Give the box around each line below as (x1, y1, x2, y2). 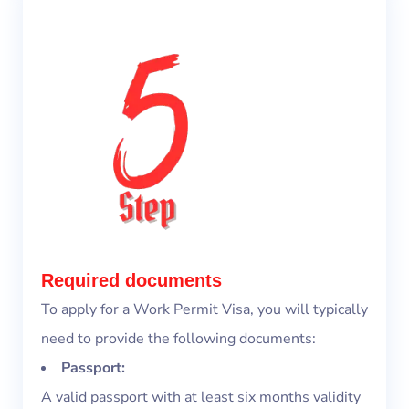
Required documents (41, 270, 222, 291)
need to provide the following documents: (41, 329, 316, 350)
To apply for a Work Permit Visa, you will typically (41, 299, 368, 320)
